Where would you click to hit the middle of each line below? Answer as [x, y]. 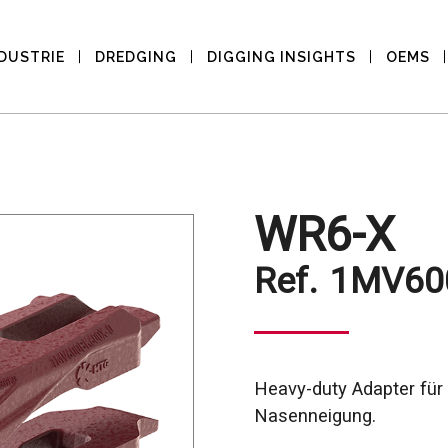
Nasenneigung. [314, 416]
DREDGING [135, 57]
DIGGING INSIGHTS [281, 57]
